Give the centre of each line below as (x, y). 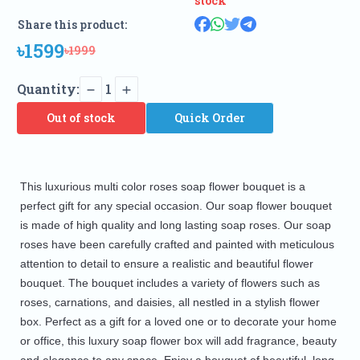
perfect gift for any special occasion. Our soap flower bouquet (176, 206)
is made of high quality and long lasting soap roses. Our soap (175, 225)
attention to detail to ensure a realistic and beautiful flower (166, 264)
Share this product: (72, 25)
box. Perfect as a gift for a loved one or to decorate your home (178, 322)
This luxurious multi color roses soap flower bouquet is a (162, 187)
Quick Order (209, 118)
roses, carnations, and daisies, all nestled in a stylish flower (170, 303)
